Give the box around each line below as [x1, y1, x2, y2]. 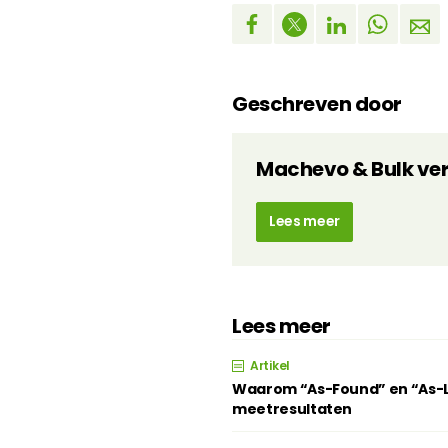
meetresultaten [232, 399, 353, 419]
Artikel [250, 357, 290, 374]
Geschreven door [232, 90, 402, 118]
